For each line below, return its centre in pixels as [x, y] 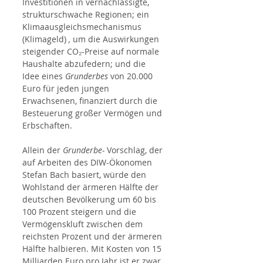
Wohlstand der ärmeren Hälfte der [92, 187]
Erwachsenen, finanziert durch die [91, 101]
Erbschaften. [47, 126]
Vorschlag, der [135, 150]
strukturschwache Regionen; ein [87, 15]
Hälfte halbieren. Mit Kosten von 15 [93, 249]
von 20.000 [131, 76]
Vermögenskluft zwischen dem [84, 224]
